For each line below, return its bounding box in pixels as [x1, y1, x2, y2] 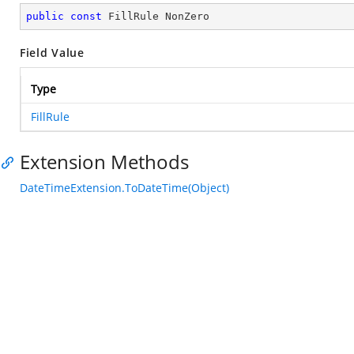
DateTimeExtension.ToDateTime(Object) [20, 180, 229, 195]
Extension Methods [20, 149, 189, 175]
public [26, 10, 64, 22]
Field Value [20, 45, 85, 60]
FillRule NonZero [102, 10, 209, 22]
